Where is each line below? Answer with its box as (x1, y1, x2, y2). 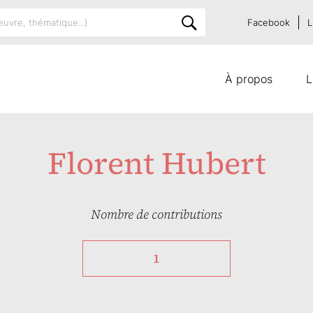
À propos (225, 72, 272, 86)
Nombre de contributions (91, 205, 222, 223)
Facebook (247, 17, 290, 28)
